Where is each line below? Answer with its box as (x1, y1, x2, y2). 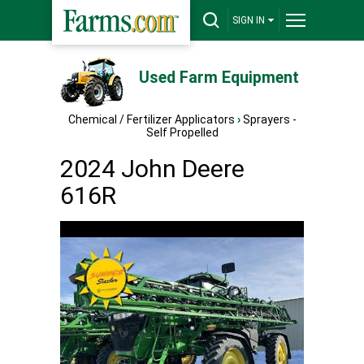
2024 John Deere (60, 154, 245, 183)
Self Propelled (145, 126, 219, 139)
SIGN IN (232, 15, 265, 26)
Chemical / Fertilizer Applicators (67, 113, 235, 126)
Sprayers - (242, 113, 297, 126)
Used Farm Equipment (138, 68, 299, 87)
